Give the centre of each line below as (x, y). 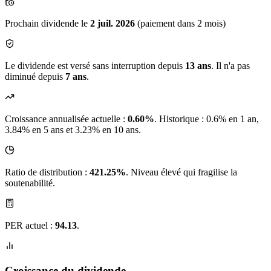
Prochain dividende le (47, 24)
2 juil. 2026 (114, 24)
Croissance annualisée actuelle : (66, 119)
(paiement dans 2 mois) (181, 24)
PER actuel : (30, 226)
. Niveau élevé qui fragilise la (181, 172)
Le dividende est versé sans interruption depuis (95, 66)
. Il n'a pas (230, 66)
